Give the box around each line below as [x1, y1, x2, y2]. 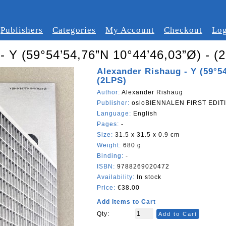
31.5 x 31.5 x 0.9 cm [115, 131, 180, 138]
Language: [97, 110, 133, 117]
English [133, 110, 157, 117]
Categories [52, 25, 96, 35]
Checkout [164, 25, 202, 35]
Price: [97, 184, 118, 191]
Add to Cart [158, 211, 197, 217]
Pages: [97, 121, 121, 128]
